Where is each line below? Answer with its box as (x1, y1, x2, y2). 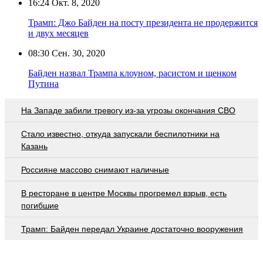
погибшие (21, 200, 59, 210)
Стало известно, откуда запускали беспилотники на (21, 129, 220, 139)
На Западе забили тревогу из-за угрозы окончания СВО (21, 105, 235, 115)
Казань (21, 141, 48, 151)
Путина (28, 78, 59, 89)
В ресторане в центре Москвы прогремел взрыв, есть (21, 188, 227, 198)
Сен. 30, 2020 (49, 48, 105, 58)
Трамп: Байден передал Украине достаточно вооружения (21, 224, 243, 234)
